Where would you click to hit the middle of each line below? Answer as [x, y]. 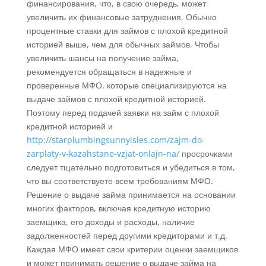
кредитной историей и [69, 126]
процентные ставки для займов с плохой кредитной [127, 31]
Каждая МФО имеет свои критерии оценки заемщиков [132, 249]
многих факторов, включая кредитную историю [118, 208]
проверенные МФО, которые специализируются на [126, 85]
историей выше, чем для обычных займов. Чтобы [123, 45]
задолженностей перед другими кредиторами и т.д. [127, 236]
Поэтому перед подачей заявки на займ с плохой [123, 113]
